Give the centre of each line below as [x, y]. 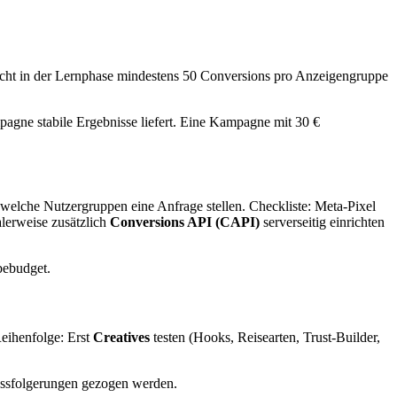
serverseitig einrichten [322, 222]
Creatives [121, 337]
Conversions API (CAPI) [185, 222]
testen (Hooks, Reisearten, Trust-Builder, [265, 337]
